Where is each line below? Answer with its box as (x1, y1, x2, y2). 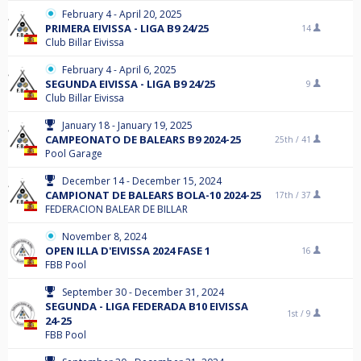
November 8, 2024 (62, 230, 147, 243)
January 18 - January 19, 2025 (62, 118, 193, 132)
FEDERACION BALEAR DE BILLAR (45, 202, 188, 216)
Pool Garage (45, 147, 102, 160)
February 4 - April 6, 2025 (62, 63, 176, 77)
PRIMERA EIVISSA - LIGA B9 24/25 (45, 21, 209, 35)
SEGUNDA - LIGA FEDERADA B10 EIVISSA (45, 299, 248, 313)
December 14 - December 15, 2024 (62, 174, 222, 188)
